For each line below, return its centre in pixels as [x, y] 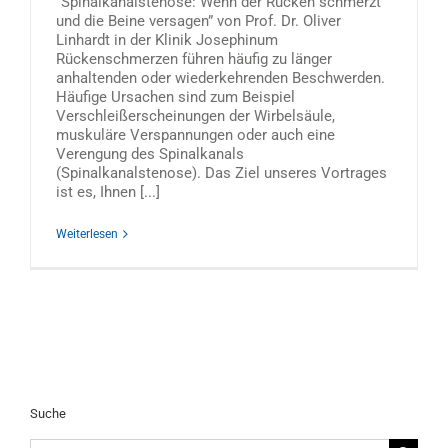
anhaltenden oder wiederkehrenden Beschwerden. [220, 78]
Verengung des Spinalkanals [150, 154]
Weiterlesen [87, 234]
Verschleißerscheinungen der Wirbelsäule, [195, 116]
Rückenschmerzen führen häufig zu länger [194, 59]
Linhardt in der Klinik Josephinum [167, 40]
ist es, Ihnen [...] [108, 192]
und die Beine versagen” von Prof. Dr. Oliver [198, 21]
